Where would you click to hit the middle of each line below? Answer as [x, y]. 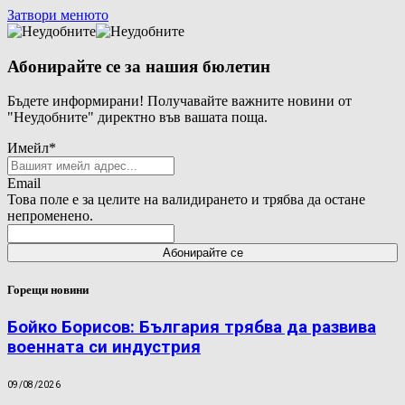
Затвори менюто [58, 15]
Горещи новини [48, 289]
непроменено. [50, 216]
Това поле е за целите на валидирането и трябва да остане [186, 200]
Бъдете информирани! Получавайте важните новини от [179, 101]
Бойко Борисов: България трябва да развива [192, 327]
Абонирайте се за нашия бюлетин [139, 66]
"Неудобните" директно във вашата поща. [137, 118]
